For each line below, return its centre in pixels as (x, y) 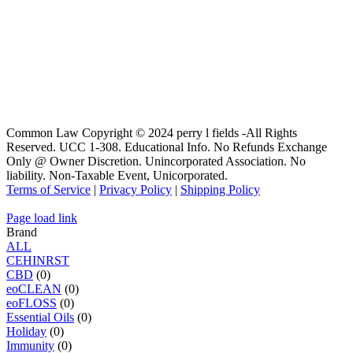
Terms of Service (48, 190)
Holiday (26, 332)
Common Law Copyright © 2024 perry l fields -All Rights (152, 133)
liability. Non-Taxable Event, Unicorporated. (117, 176)
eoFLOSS (32, 303)
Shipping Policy (220, 190)
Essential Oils (40, 318)
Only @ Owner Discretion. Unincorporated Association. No (156, 162)
